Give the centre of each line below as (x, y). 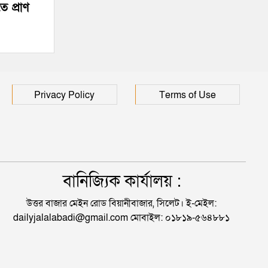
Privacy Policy (65, 95)
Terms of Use (187, 95)
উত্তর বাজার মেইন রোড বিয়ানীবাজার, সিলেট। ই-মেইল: (121, 203)
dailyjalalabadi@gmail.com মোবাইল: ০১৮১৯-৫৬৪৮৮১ (121, 217)
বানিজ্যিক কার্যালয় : (122, 181)
